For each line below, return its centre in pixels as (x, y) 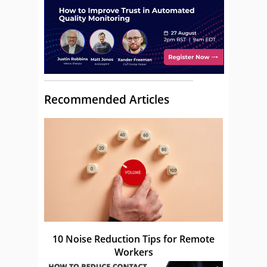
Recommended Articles (107, 100)
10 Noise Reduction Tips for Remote (133, 239)
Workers (133, 252)
